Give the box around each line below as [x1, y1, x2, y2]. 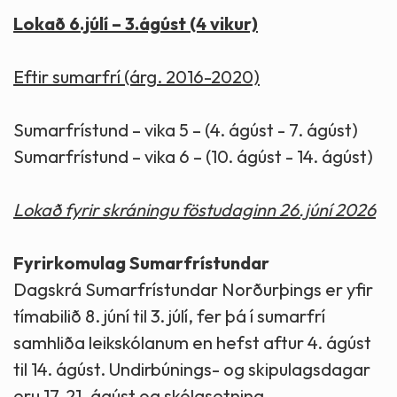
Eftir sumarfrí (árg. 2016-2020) [13, 65, 260, 88]
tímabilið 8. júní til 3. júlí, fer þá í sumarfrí [13, 304, 325, 327]
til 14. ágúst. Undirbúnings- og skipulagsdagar [13, 357, 370, 380]
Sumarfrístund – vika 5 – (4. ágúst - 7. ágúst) [13, 118, 358, 141]
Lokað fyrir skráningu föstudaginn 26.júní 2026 [13, 198, 376, 221]
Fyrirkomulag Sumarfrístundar [13, 251, 273, 274]
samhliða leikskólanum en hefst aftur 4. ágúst [13, 331, 371, 354]
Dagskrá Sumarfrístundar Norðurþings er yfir [13, 277, 373, 300]
